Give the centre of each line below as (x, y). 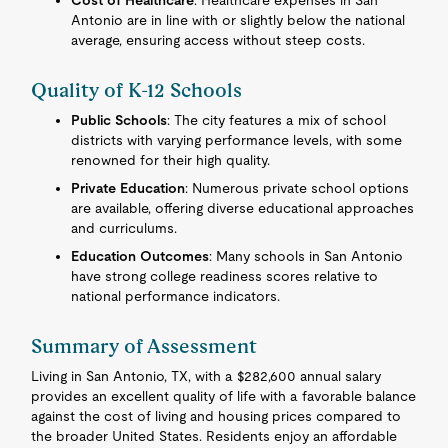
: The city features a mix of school (277, 120)
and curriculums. (124, 228)
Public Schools (119, 120)
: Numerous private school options (297, 188)
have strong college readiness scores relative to (225, 276)
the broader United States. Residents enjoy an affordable (214, 436)
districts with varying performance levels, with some (237, 140)
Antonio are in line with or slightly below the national (238, 20)
